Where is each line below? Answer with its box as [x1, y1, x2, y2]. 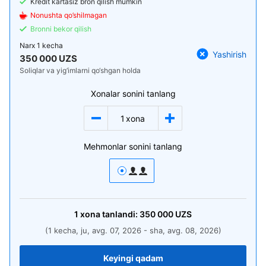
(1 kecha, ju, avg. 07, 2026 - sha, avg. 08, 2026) [45, 226, 221, 235]
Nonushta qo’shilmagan [30, 11, 107, 20]
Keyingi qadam [103, 252, 163, 263]
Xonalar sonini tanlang [90, 88, 176, 99]
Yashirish [213, 49, 246, 59]
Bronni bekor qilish [30, 24, 91, 33]
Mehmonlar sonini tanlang [84, 141, 182, 151]
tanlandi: [100, 209, 140, 219]
